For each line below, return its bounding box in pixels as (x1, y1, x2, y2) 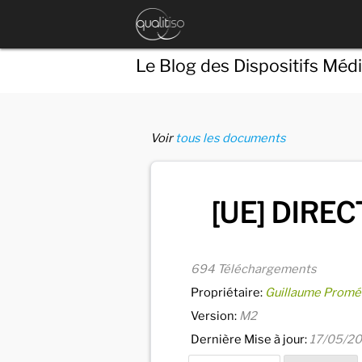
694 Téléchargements (191, 261, 317, 276)
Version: (191, 308, 239, 323)
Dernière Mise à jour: (191, 331, 309, 347)
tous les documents (175, 131, 286, 146)
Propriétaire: (191, 284, 265, 300)
